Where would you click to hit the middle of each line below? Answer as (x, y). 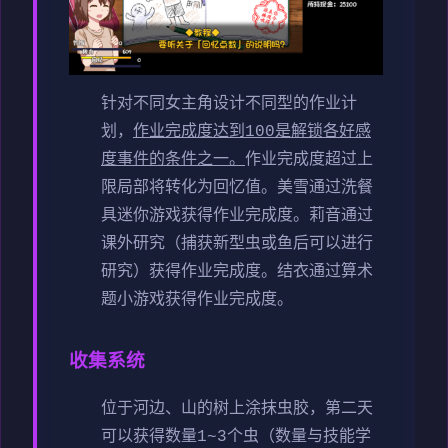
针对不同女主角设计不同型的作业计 (229, 103)
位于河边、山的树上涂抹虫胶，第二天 (237, 408)
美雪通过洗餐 (325, 187)
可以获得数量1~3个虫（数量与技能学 (236, 436)
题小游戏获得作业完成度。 (197, 299)
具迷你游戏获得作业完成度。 (205, 215)
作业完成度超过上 (309, 159)
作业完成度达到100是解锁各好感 (252, 131)
